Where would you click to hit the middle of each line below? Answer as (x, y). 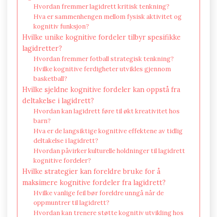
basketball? (50, 78)
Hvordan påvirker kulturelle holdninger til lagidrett (109, 151)
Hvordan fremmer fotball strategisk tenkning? (103, 59)
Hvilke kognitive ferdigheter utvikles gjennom (102, 69)
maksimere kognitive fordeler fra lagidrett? (94, 182)
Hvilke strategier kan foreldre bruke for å (91, 171)
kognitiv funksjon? (61, 26)
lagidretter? (42, 48)
